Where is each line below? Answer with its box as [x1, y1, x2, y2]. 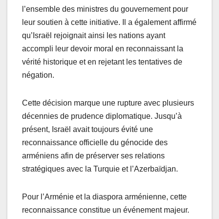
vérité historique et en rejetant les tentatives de [22, 57, 182, 66]
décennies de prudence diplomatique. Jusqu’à [22, 111, 182, 120]
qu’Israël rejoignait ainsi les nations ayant [22, 31, 165, 40]
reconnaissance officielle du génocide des [22, 138, 168, 147]
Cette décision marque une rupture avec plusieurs [22, 98, 194, 107]
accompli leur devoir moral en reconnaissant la [22, 44, 183, 53]
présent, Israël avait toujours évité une [22, 125, 153, 133]
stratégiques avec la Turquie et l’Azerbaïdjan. [22, 164, 178, 173]
